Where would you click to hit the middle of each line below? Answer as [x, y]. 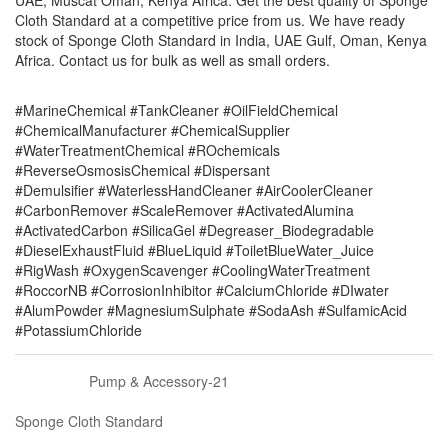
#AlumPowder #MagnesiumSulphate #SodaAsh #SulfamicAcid [211, 310]
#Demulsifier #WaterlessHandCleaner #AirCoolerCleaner [194, 190]
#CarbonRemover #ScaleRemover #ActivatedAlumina [184, 210]
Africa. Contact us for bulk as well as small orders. [172, 60]
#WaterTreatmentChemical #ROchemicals [147, 150]
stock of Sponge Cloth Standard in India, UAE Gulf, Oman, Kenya [221, 40]
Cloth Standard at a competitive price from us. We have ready [210, 20]
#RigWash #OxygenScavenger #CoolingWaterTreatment [192, 270]
